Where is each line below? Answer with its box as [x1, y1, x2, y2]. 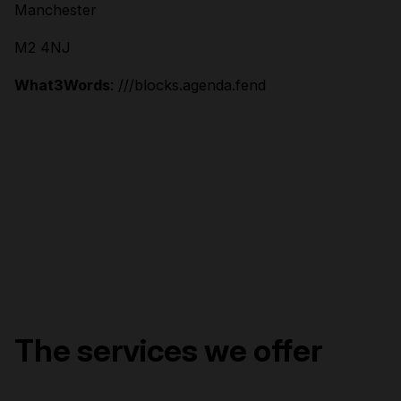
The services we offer [14, 330, 322, 369]
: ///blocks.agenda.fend [110, 75, 266, 94]
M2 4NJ [14, 38, 71, 56]
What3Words [14, 75, 110, 94]
